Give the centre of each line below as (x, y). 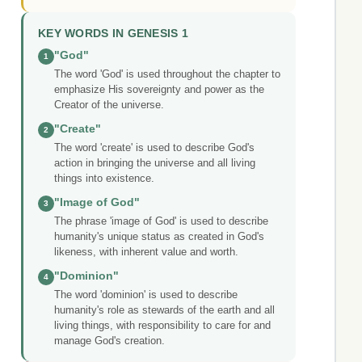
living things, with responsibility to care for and (162, 326)
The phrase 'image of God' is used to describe (161, 221)
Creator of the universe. (109, 105)
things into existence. (104, 179)
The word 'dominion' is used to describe (146, 295)
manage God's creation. (109, 341)
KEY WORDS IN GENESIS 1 (114, 34)
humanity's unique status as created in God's (159, 237)
